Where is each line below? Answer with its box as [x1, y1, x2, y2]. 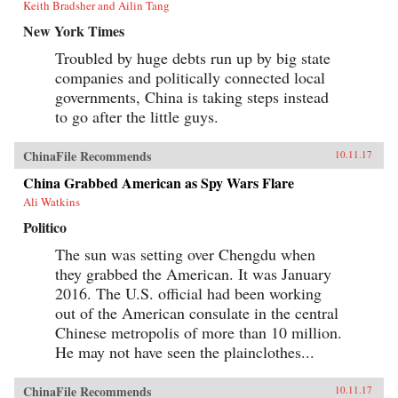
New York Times [23, 20, 124, 41]
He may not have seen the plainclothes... [55, 340, 314, 362]
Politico [23, 216, 67, 237]
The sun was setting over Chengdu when [55, 243, 315, 265]
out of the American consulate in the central [55, 301, 338, 323]
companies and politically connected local [55, 66, 325, 88]
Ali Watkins [23, 193, 80, 210]
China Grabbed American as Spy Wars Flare [23, 171, 294, 193]
